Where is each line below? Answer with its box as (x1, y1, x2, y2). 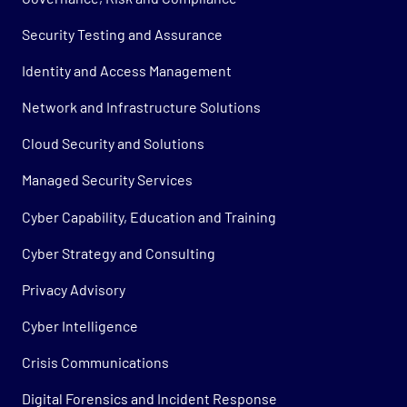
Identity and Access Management (22, 61, 232, 79)
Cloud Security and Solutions (22, 134, 204, 153)
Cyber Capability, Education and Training (22, 207, 276, 225)
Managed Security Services (22, 171, 193, 189)
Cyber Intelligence (22, 316, 138, 334)
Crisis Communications (22, 353, 169, 372)
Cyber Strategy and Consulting (22, 243, 215, 262)
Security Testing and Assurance (22, 25, 223, 43)
